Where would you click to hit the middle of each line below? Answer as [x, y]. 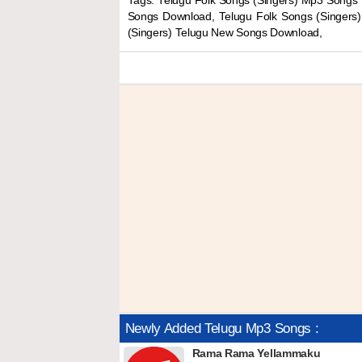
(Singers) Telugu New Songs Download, [225, 33]
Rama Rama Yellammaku [256, 353]
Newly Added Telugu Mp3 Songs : [222, 328]
